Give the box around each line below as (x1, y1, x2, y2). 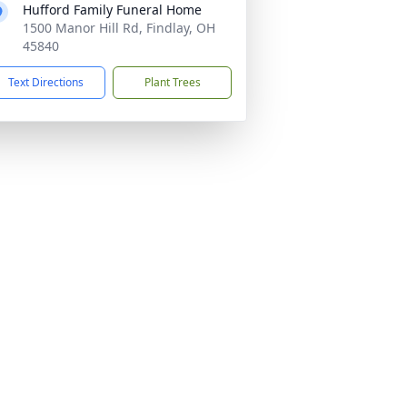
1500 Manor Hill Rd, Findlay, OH (23, 19, 215, 36)
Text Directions (8, 74, 84, 90)
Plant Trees (144, 74, 201, 90)
